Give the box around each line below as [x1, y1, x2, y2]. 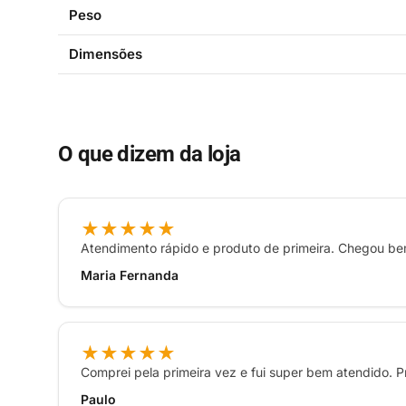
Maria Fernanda [81, 267, 179, 284]
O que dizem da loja [58, 141, 241, 168]
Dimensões [69, 45, 142, 63]
